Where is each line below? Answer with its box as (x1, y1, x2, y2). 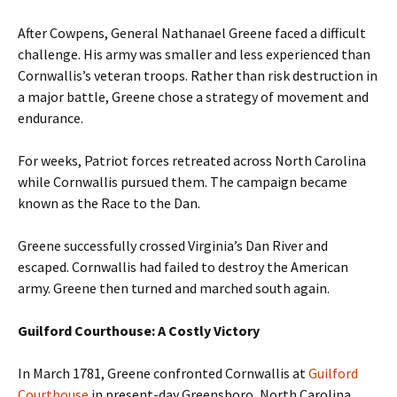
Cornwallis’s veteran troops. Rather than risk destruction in (18, 66, 378, 84)
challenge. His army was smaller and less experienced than (18, 44, 370, 63)
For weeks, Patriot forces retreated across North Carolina (18, 151, 366, 169)
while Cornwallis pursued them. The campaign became (18, 172, 347, 191)
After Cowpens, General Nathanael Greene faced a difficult (18, 23, 366, 42)
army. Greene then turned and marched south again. (18, 278, 330, 297)
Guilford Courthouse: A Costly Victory (18, 321, 260, 339)
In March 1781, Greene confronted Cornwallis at (18, 363, 308, 382)
